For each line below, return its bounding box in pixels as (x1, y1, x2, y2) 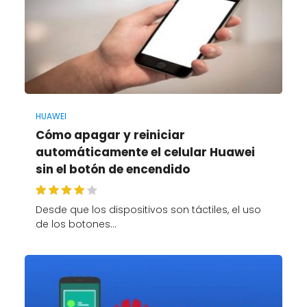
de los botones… (35, 217, 116, 232)
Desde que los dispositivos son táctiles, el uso (35, 203, 261, 217)
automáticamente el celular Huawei (35, 143, 255, 160)
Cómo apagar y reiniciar (35, 126, 185, 143)
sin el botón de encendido (35, 160, 190, 177)
